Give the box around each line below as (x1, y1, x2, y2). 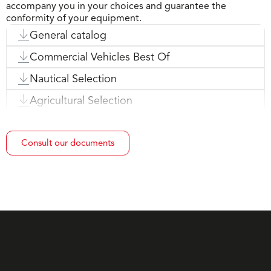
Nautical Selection (30, 71, 117, 85)
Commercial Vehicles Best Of (30, 50, 169, 64)
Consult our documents (21, 137, 114, 148)
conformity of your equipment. (6, 11, 142, 24)
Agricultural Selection (30, 93, 132, 107)
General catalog (30, 28, 106, 42)
